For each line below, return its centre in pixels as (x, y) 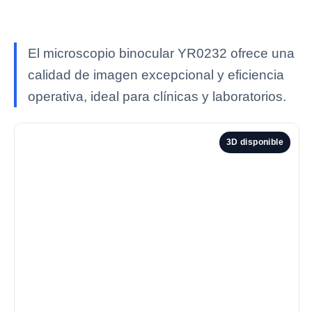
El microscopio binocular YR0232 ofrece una (161, 53)
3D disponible (255, 142)
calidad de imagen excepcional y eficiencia (156, 75)
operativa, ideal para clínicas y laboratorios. (157, 96)
